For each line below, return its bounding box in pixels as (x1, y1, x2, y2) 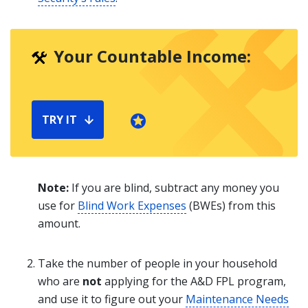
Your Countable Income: (54, 45, 251, 67)
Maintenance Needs (186, 291, 289, 307)
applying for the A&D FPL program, (102, 274, 286, 289)
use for (38, 198, 78, 213)
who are (38, 274, 82, 289)
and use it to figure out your (38, 291, 186, 307)
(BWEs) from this (186, 198, 276, 213)
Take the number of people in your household (38, 256, 277, 271)
